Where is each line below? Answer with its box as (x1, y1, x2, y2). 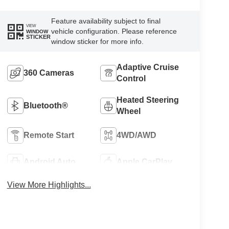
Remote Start (23, 131, 74, 140)
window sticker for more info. (51, 37, 144, 46)
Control (117, 74, 146, 83)
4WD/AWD (117, 131, 157, 140)
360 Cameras (23, 68, 74, 78)
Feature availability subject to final (51, 17, 161, 26)
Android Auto (23, 157, 76, 167)
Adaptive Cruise (117, 63, 179, 72)
